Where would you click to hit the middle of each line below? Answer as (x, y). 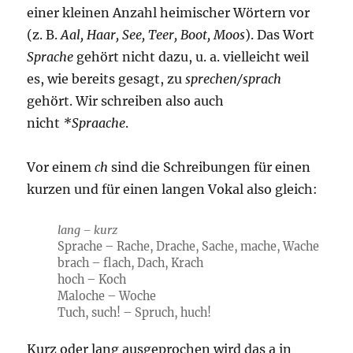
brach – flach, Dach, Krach (130, 263)
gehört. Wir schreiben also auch (126, 100)
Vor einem (61, 167)
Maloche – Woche (106, 296)
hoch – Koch (91, 279)
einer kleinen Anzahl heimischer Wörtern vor (169, 12)
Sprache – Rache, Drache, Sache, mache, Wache (188, 246)
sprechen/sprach (234, 78)
